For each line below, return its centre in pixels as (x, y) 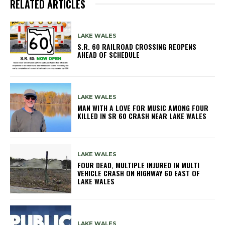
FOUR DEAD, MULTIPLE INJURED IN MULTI (139, 165)
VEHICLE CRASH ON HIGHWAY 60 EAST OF (139, 173)
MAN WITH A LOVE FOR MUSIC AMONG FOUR (143, 108)
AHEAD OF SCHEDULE (109, 55)
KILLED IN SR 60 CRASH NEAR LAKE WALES (142, 116)
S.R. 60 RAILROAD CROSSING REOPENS (137, 47)
